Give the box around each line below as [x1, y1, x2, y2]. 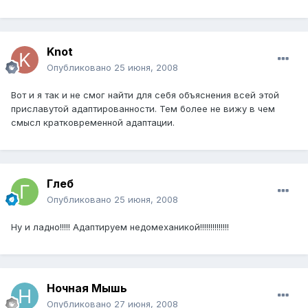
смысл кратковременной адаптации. [11, 117, 175, 129]
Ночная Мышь [47, 281, 127, 296]
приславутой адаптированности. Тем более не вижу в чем [11, 103, 275, 115]
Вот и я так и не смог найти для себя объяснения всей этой [11, 89, 279, 101]
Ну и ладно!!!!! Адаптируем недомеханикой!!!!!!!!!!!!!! [11, 221, 229, 233]
